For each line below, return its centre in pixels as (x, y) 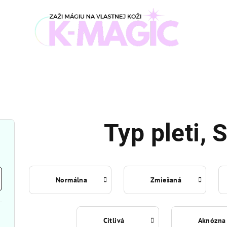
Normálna (72, 180)
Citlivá (114, 221)
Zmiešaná (166, 180)
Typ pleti (152, 133)
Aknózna (212, 221)
